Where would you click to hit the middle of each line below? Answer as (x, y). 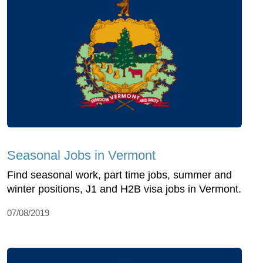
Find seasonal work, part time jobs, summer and (119, 175)
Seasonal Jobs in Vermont (81, 156)
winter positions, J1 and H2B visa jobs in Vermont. (124, 189)
